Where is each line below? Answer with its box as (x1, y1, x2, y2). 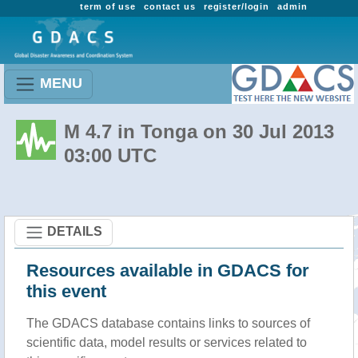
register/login (203, 2, 270, 11)
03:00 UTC (64, 145, 157, 166)
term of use (80, 2, 136, 11)
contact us (143, 2, 196, 11)
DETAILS (47, 224, 102, 238)
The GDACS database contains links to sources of (26, 316, 310, 330)
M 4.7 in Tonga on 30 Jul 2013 (64, 121, 334, 142)
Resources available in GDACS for (26, 261, 309, 280)
